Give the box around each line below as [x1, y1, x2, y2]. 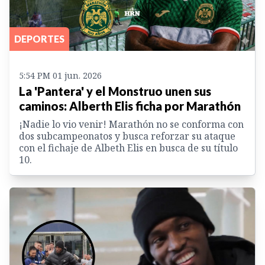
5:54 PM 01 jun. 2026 [19, 69, 102, 81]
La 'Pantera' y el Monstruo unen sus [19, 83, 211, 98]
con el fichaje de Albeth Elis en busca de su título [19, 141, 238, 154]
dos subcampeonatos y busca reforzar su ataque [19, 129, 235, 143]
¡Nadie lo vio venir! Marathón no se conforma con [19, 117, 244, 131]
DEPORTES [14, 33, 64, 44]
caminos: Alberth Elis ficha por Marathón [19, 98, 241, 113]
